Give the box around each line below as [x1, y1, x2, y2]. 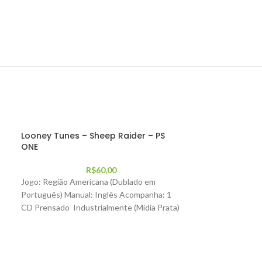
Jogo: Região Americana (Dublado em [20, 177, 156, 187]
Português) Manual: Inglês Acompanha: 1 [20, 189, 171, 199]
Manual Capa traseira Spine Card [20, 215, 139, 225]
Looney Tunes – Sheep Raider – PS [20, 130, 165, 142]
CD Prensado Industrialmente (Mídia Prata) [20, 202, 180, 212]
